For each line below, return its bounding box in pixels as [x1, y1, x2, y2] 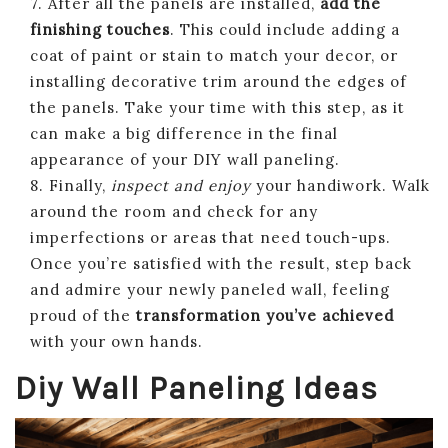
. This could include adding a [170, 19, 400, 39]
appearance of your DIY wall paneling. [30, 149, 340, 169]
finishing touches [30, 19, 170, 39]
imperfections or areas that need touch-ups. [30, 227, 391, 247]
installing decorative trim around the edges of [30, 71, 407, 91]
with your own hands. [30, 331, 203, 351]
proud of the [30, 305, 136, 325]
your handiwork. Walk [251, 175, 430, 195]
